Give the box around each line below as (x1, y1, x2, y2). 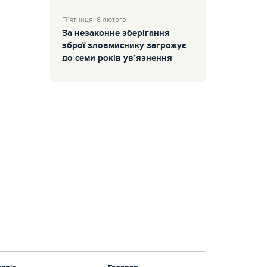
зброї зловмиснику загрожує (61, 40, 186, 51)
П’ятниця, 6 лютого (61, 15, 126, 24)
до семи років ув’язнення (61, 52, 172, 64)
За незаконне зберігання (61, 27, 170, 39)
